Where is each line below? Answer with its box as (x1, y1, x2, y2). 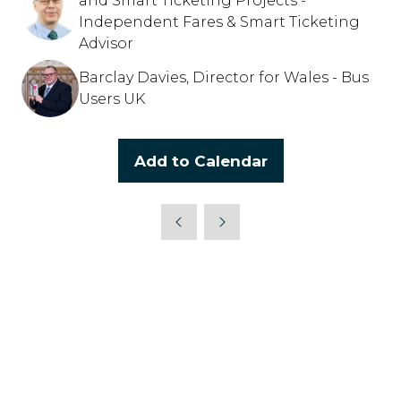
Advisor (79, 34, 133, 52)
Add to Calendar (133, 150, 268, 170)
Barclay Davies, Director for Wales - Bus (79, 68, 369, 86)
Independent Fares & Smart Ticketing (79, 13, 360, 30)
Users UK (79, 90, 145, 107)
